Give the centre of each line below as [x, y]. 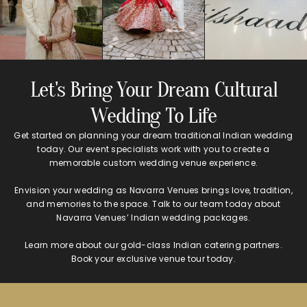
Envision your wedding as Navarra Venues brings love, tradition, [153, 191]
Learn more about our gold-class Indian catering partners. [153, 245]
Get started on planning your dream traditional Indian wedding [153, 136]
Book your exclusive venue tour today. [153, 259]
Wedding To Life [153, 116]
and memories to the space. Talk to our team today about [153, 204]
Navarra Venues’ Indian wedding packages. [153, 218]
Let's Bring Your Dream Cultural [153, 90]
